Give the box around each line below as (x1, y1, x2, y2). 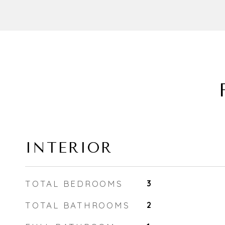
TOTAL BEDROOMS (25, 178, 123, 189)
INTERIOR (25, 139, 113, 156)
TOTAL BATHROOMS (25, 200, 130, 210)
